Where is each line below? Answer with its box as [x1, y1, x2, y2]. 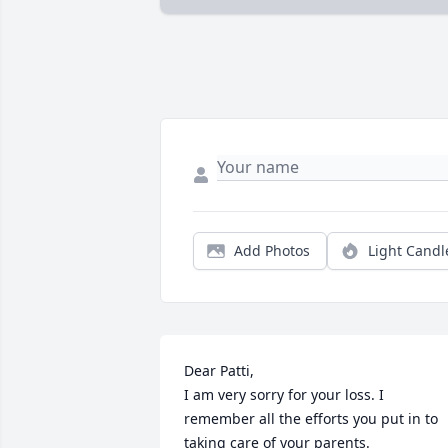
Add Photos [234, 241, 310, 261]
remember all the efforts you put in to [184, 409, 438, 429]
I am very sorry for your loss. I [184, 385, 384, 405]
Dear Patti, [184, 361, 254, 381]
